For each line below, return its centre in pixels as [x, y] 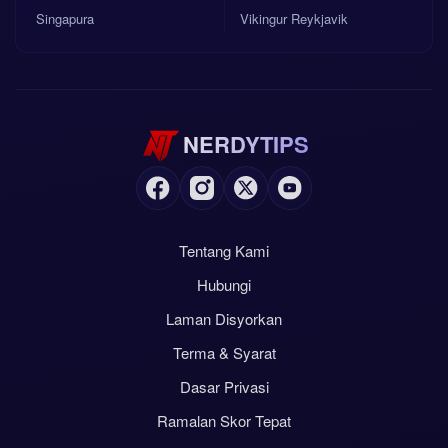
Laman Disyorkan [224, 318]
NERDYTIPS [246, 143]
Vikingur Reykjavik [294, 18]
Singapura [65, 18]
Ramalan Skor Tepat [224, 420]
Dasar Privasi [224, 386]
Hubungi [224, 284]
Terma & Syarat [224, 352]
